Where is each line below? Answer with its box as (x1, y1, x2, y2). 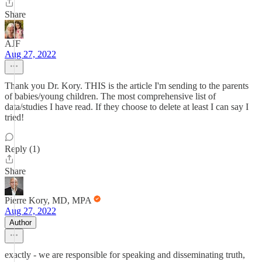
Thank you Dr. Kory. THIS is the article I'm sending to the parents (5, 81, 249, 91)
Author (9, 218, 32, 227)
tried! (5, 112, 24, 122)
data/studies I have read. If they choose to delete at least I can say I (5, 102, 249, 112)
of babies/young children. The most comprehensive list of (5, 91, 216, 101)
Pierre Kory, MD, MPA (5, 195, 91, 205)
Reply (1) (5, 144, 40, 154)
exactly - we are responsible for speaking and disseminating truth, (5, 250, 245, 260)
